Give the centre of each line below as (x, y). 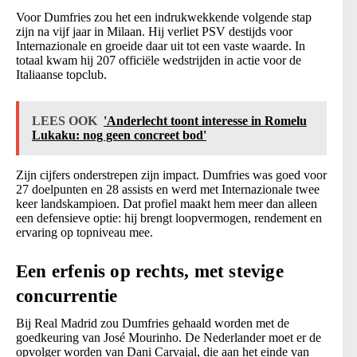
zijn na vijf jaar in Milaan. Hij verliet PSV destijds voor (154, 32)
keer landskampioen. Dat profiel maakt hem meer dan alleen (167, 204)
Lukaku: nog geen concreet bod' (119, 135)
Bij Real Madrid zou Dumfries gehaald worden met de (153, 324)
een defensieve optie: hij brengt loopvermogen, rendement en (169, 218)
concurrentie (67, 296)
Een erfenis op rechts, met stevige (150, 272)
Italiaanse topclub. (61, 75)
